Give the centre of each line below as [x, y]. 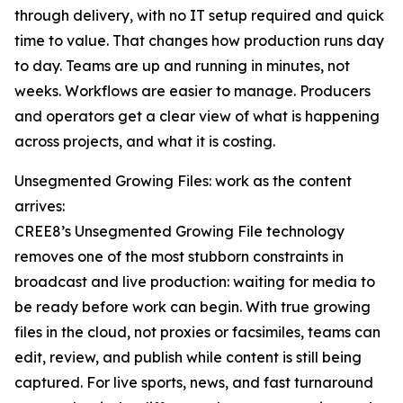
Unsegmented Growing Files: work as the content [183, 181]
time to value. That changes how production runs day [199, 41]
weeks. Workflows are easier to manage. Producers [193, 91]
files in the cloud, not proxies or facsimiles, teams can [197, 332]
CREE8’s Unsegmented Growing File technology [179, 232]
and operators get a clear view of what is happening [197, 116]
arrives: [40, 206]
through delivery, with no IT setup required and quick [199, 16]
